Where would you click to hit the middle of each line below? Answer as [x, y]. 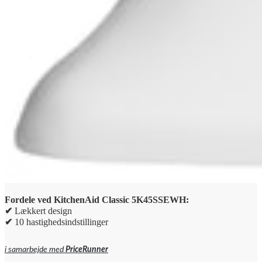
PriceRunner [87, 249]
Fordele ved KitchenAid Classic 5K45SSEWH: [97, 199]
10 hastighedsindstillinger [60, 222]
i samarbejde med [35, 249]
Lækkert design [43, 211]
